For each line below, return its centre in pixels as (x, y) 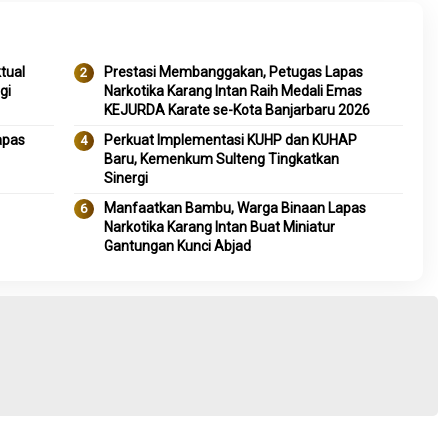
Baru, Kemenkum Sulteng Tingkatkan (221, 159)
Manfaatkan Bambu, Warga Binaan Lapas (234, 208)
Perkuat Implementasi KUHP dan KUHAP (230, 140)
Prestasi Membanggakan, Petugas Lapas (233, 72)
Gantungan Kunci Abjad (177, 246)
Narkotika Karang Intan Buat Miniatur (219, 227)
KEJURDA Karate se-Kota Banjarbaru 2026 (236, 110)
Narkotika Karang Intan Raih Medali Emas (232, 91)
